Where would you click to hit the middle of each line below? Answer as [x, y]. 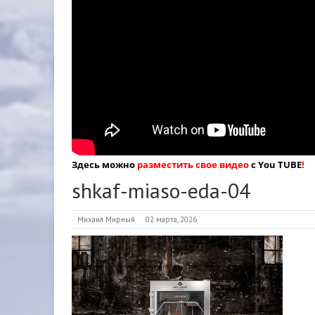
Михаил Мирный [106, 219]
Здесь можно [104, 165]
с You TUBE [275, 165]
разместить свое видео [193, 165]
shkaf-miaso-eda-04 [161, 190]
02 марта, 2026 [171, 219]
